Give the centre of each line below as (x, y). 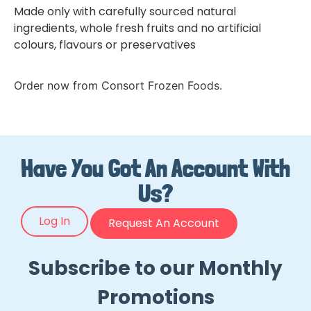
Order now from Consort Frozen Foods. (118, 86)
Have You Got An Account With (155, 169)
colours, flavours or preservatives (105, 45)
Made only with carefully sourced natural (125, 11)
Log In (54, 221)
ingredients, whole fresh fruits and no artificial (137, 28)
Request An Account (164, 224)
